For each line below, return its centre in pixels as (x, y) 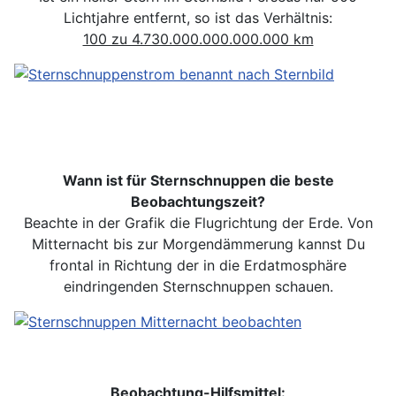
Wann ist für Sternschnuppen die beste (198, 180)
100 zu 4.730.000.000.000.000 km (198, 39)
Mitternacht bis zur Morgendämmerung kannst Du (198, 244)
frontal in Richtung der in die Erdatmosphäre (198, 265)
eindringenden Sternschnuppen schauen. (198, 286)
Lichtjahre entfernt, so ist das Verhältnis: (198, 18)
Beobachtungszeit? (198, 202)
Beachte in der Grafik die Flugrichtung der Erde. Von (198, 223)
